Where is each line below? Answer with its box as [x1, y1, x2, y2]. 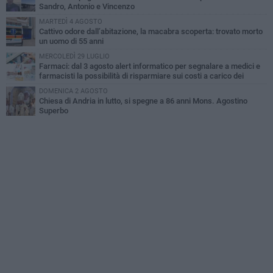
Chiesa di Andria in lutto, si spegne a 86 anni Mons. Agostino [39, 96, 247, 106]
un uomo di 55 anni [39, 37, 104, 46]
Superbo [39, 106, 68, 116]
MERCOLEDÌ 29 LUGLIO [39, 52, 110, 61]
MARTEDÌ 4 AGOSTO [39, 18, 102, 26]
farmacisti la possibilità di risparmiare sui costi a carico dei [39, 71, 244, 81]
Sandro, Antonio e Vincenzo [39, 2, 135, 12]
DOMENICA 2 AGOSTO [39, 87, 108, 96]
